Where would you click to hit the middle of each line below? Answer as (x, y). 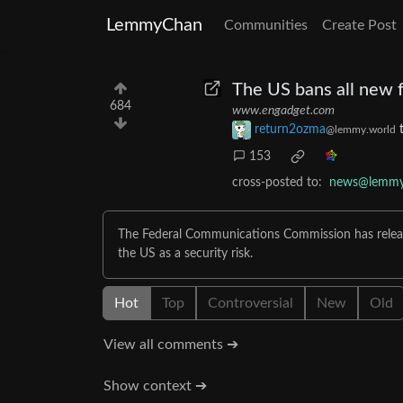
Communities (266, 25)
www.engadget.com (283, 111)
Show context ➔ (155, 386)
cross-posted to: (277, 183)
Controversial (251, 304)
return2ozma (290, 130)
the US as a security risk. (185, 254)
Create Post (359, 25)
